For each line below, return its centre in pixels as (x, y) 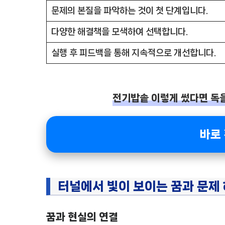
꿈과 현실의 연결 (82, 217)
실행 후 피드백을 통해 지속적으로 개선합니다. (133, 52)
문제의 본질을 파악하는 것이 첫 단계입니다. (129, 10)
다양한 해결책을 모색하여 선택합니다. (119, 31)
